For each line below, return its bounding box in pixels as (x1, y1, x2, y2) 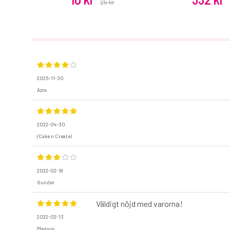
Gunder (37, 179, 54, 186)
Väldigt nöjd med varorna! (96, 199, 183, 209)
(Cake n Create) (37, 133, 72, 140)
